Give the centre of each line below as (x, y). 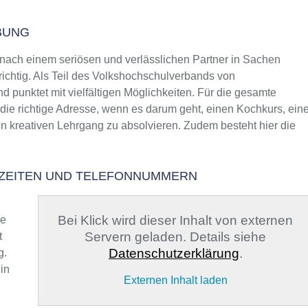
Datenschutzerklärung (174, 253)
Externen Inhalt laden (175, 280)
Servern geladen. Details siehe (176, 237)
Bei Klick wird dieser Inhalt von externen (176, 220)
